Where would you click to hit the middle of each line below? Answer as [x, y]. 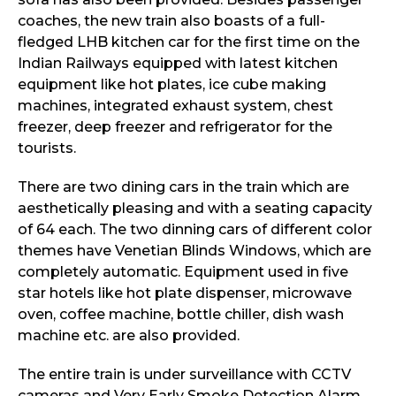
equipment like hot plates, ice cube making [172, 85]
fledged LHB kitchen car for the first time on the [189, 42]
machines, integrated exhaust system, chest [175, 106]
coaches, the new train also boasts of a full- [171, 21]
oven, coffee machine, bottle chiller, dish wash [181, 315]
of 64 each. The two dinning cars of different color [195, 230]
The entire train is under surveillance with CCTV [184, 375]
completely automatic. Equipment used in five [183, 272]
